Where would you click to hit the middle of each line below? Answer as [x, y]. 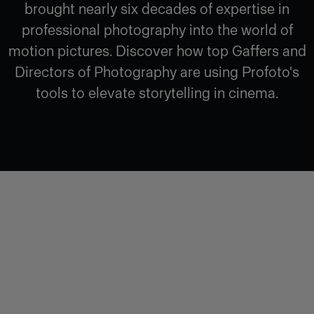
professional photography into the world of [157, 30]
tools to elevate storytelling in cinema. [157, 93]
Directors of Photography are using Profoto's [157, 72]
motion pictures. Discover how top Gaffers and [157, 51]
